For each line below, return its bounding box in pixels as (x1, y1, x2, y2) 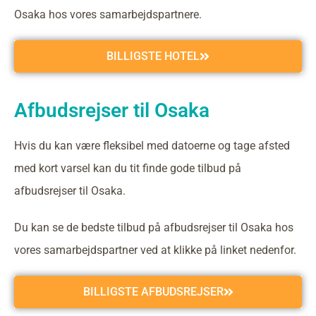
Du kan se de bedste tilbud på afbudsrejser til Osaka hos (14, 221, 293, 234)
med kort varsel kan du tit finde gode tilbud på (14, 162, 241, 175)
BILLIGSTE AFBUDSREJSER (83, 285, 224, 298)
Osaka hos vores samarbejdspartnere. (14, 8, 202, 21)
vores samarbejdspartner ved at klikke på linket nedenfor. (14, 243, 296, 257)
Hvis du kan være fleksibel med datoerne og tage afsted (14, 139, 290, 152)
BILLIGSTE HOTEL (107, 49, 200, 63)
